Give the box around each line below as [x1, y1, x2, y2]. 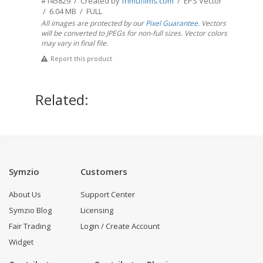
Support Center [80, 189, 135, 200]
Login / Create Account [80, 221, 160, 231]
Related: [35, 90, 89, 109]
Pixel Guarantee [146, 18, 198, 28]
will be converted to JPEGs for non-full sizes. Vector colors [41, 28, 227, 38]
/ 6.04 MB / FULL [41, 6, 102, 16]
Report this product [50, 54, 112, 63]
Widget [9, 237, 33, 247]
